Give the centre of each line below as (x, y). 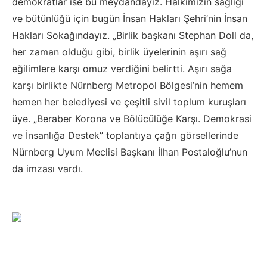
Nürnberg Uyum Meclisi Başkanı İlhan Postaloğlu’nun (130, 152)
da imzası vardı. (47, 169)
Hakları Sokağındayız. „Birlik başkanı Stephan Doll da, (133, 35)
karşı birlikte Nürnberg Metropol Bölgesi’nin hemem (128, 86)
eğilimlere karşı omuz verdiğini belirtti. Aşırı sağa (122, 69)
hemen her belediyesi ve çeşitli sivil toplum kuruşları (129, 102)
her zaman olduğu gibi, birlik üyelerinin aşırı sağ (119, 52)
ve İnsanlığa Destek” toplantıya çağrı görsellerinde (125, 136)
